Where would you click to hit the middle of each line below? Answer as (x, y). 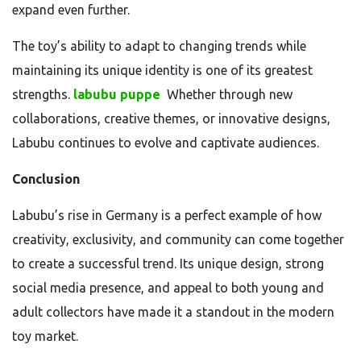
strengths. (43, 94)
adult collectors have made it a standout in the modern (173, 312)
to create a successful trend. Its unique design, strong (168, 263)
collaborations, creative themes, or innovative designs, (171, 118)
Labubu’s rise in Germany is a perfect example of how (167, 215)
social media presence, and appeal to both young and (168, 288)
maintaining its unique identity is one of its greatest (162, 70)
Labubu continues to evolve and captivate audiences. (166, 143)
